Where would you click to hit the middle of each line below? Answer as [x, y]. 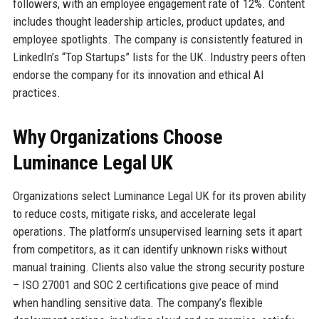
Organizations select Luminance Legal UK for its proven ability [159, 196]
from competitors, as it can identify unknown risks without [150, 250]
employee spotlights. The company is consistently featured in [157, 40]
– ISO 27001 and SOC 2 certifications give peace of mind [145, 285]
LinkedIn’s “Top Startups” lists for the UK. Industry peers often [159, 57]
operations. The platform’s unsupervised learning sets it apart [157, 232]
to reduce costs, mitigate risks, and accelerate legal [134, 214]
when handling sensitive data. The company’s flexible [137, 303]
